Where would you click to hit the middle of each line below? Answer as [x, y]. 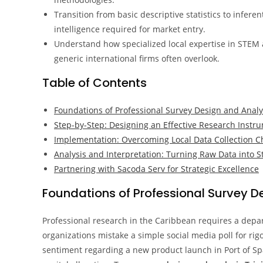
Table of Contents [95, 83]
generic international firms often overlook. [137, 58]
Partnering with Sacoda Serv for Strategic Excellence [156, 169]
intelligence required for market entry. [130, 29]
